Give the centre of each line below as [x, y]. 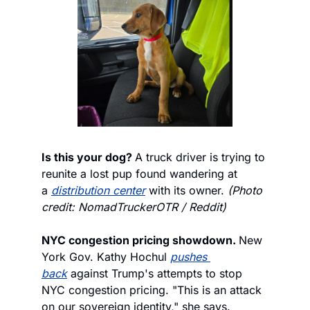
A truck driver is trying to [200, 157]
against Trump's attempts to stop [155, 273]
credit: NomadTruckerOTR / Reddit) [134, 207]
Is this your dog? [88, 157]
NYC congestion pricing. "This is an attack [152, 290]
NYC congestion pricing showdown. [140, 240]
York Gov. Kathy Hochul [106, 256]
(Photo [245, 190]
